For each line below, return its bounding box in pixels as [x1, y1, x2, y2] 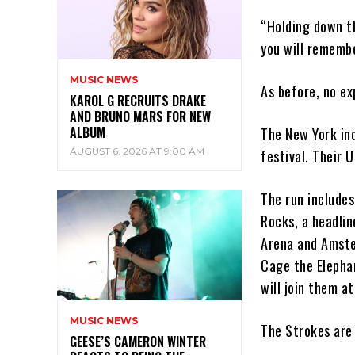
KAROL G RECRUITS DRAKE [70, 90, 206, 110]
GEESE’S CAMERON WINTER [70, 332, 206, 352]
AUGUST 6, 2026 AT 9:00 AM [70, 144, 204, 157]
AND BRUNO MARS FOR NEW [70, 106, 211, 126]
